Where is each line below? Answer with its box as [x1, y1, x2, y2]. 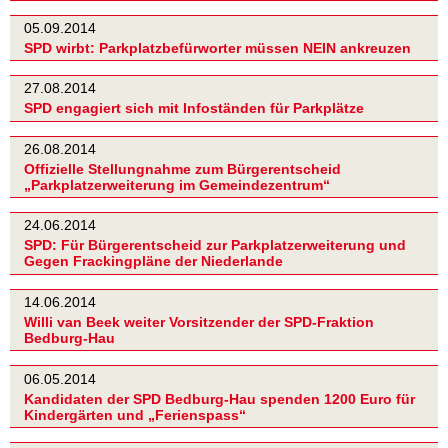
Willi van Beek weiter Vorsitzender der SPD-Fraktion [24, 314, 374, 331]
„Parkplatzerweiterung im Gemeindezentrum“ [24, 177, 330, 194]
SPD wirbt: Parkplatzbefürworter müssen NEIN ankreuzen [24, 39, 411, 56]
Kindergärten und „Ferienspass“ [24, 406, 246, 423]
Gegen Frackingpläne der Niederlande [24, 253, 283, 270]
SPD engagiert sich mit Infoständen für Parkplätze [24, 100, 364, 117]
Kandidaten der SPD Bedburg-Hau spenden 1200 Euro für [24, 390, 415, 407]
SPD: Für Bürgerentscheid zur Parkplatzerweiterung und [24, 237, 406, 254]
